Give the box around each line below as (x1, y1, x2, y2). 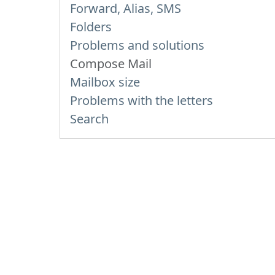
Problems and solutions (70, 37, 204, 53)
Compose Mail (70, 55, 152, 72)
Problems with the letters (70, 92, 213, 109)
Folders (70, 18, 112, 35)
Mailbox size (70, 74, 140, 90)
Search (70, 110, 109, 127)
